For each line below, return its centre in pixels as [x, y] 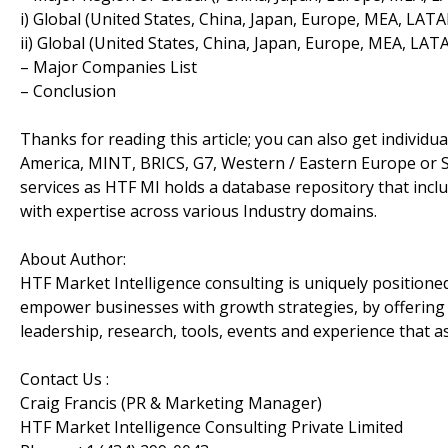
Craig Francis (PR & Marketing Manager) [171, 402]
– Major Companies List [108, 66]
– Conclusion [68, 90]
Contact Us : [64, 378]
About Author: [73, 258]
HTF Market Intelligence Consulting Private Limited [211, 426]
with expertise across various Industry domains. [198, 210]
